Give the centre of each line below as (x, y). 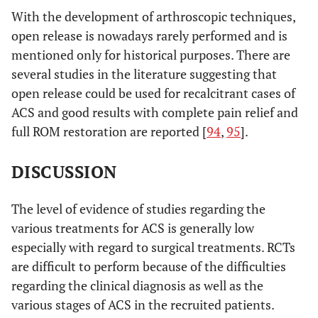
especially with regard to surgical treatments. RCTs (153, 247)
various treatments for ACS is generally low (133, 228)
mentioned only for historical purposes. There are (151, 55)
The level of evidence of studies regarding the (138, 209)
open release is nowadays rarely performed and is (149, 35)
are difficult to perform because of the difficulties (149, 266)
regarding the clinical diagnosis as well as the (137, 285)
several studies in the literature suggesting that (144, 74)
